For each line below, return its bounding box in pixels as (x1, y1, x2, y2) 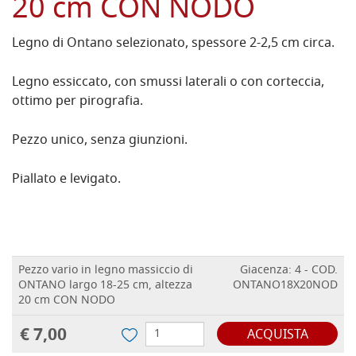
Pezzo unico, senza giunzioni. (12, 130, 188, 152)
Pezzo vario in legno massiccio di (18, 261, 193, 281)
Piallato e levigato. (12, 169, 121, 191)
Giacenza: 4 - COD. (240, 261, 338, 281)
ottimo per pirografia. (12, 91, 143, 113)
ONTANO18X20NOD (233, 277, 338, 296)
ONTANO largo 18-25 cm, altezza (18, 277, 192, 296)
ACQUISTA (246, 325, 308, 346)
